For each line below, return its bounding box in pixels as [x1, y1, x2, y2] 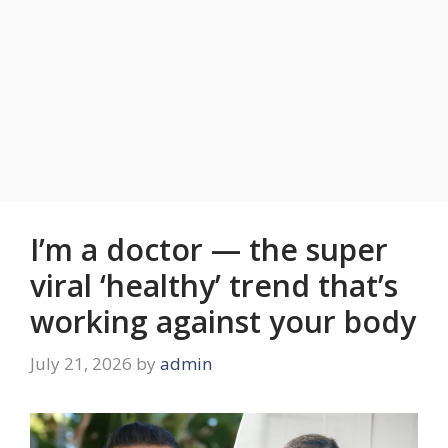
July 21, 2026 [30, 351, 132, 375]
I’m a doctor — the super [30, 229, 388, 271]
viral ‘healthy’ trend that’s [30, 265, 398, 307]
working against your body [30, 301, 416, 343]
